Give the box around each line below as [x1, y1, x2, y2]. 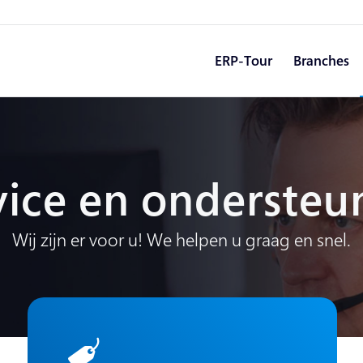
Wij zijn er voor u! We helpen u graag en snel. [12, 227, 351, 251]
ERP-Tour [215, 51, 273, 70]
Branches [293, 51, 350, 70]
